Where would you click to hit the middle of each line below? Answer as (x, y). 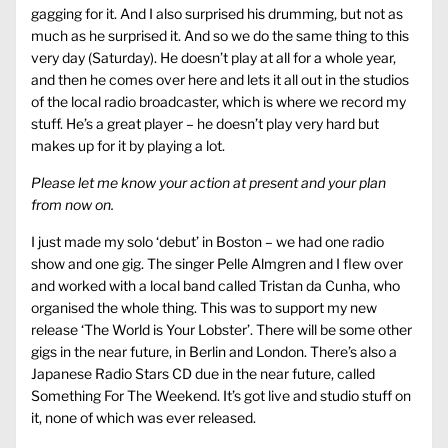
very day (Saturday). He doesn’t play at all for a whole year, (213, 58)
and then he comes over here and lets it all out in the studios (220, 80)
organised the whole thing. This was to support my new (204, 308)
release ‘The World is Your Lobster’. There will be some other (221, 330)
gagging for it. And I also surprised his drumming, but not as (217, 14)
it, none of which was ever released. (143, 418)
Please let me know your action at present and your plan (208, 183)
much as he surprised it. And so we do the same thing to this (220, 36)
